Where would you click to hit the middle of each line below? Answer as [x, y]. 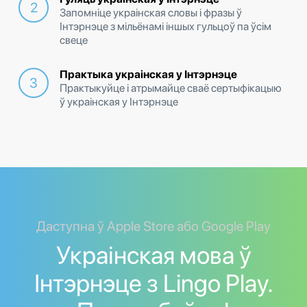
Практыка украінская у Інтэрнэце [148, 75]
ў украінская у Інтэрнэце [119, 102]
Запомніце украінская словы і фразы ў [151, 13]
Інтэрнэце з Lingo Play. [153, 284]
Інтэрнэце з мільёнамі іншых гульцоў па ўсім [165, 27]
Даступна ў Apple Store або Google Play [153, 226]
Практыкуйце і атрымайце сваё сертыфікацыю [171, 88]
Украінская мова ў [153, 256]
